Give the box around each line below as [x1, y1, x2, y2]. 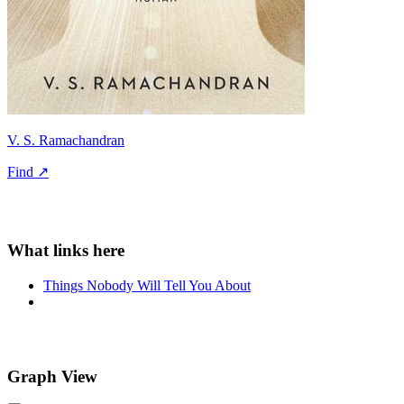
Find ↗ [7, 164, 49, 180]
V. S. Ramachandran [7, 133, 124, 149]
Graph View [7, 366, 97, 386]
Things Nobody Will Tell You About [43, 277, 251, 293]
